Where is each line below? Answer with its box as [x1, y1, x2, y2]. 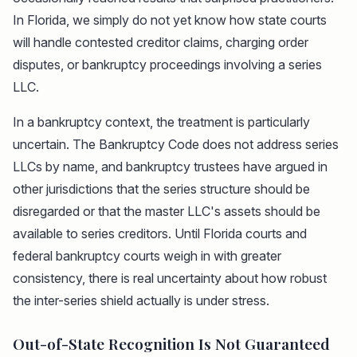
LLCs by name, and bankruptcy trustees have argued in [13, 159, 328, 175]
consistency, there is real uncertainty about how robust [13, 270, 327, 287]
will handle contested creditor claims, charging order [13, 34, 308, 51]
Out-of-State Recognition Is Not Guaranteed [13, 333, 330, 355]
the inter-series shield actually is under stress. [13, 292, 269, 309]
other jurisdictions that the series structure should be [13, 181, 310, 198]
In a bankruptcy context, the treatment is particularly [13, 114, 310, 131]
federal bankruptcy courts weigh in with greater [13, 248, 281, 265]
